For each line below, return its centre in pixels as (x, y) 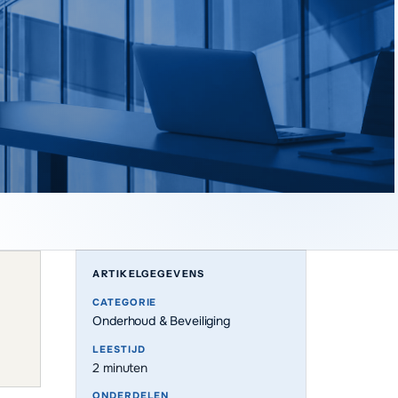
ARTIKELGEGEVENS (149, 274)
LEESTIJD (119, 349)
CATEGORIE (125, 302)
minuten (123, 367)
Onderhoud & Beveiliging (161, 321)
